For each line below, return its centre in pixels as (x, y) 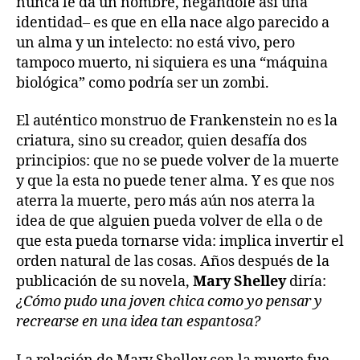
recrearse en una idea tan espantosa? (138, 322)
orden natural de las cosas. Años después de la (173, 262)
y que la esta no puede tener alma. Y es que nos (175, 182)
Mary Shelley (239, 282)
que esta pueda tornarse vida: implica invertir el (180, 242)
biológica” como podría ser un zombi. (143, 83)
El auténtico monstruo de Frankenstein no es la (177, 121)
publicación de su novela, (104, 282)
